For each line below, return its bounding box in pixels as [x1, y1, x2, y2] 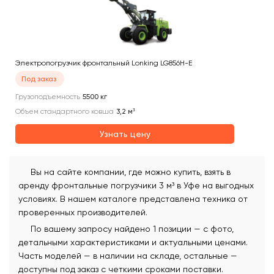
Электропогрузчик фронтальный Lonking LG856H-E [15, 59, 192, 67]
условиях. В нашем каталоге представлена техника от [18, 194, 248, 204]
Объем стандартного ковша [15, 107, 114, 116]
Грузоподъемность [15, 92, 80, 101]
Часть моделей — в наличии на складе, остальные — [18, 251, 237, 261]
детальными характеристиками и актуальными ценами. [18, 237, 248, 247]
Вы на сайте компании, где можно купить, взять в [31, 167, 231, 177]
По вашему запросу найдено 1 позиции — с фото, [31, 224, 234, 234]
